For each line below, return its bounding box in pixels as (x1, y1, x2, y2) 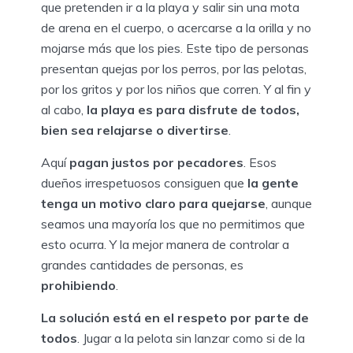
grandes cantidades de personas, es (41, 256, 243, 273)
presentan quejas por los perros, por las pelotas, (41, 60, 307, 76)
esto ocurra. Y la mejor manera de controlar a (41, 236, 289, 252)
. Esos (243, 154, 277, 170)
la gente (247, 174, 299, 191)
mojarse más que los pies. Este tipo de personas (41, 39, 309, 56)
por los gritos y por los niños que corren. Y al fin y (41, 80, 311, 97)
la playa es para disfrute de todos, (84, 101, 299, 117)
